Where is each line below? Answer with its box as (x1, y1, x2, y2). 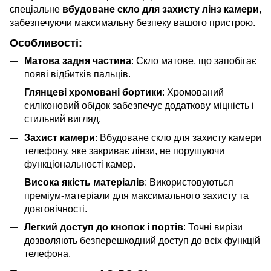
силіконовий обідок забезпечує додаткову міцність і (24, 100, 254, 111)
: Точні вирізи (183, 222, 243, 233)
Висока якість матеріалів (24, 177, 145, 188)
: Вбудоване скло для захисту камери (95, 132, 261, 143)
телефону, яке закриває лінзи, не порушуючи (24, 145, 224, 156)
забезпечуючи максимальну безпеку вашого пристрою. (10, 17, 255, 28)
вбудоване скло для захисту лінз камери (62, 4, 259, 15)
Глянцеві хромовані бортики (24, 87, 162, 98)
